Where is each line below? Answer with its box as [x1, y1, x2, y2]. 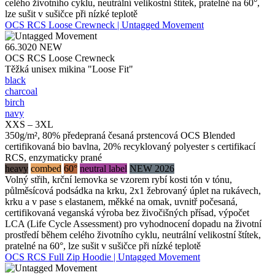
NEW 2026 [130, 163, 174, 174]
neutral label [80, 163, 127, 174]
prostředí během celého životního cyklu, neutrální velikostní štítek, [5, 229, 261, 240]
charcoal [5, 85, 37, 96]
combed [31, 163, 61, 174]
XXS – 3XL [5, 118, 53, 130]
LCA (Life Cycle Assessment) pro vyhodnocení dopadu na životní [5, 218, 261, 229]
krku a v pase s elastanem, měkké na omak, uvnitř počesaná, [5, 196, 238, 207]
